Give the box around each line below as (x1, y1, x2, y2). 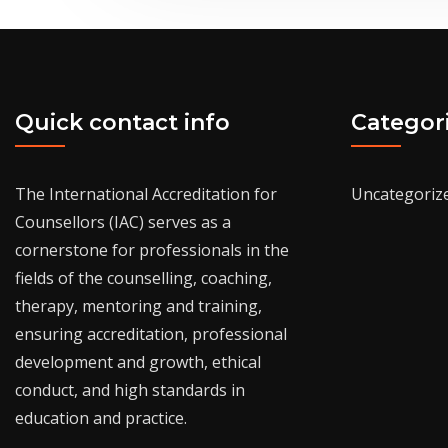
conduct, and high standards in (15, 378, 245, 401)
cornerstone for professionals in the (15, 238, 289, 261)
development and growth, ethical (15, 350, 261, 373)
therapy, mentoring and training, (15, 294, 262, 317)
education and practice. (15, 406, 187, 429)
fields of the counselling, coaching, (15, 266, 272, 289)
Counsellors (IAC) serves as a (15, 210, 231, 233)
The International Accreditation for (15, 182, 277, 205)
